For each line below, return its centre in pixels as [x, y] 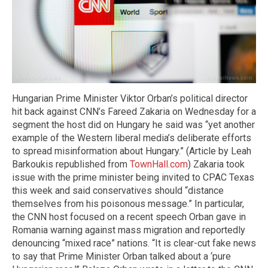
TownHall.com [159, 164]
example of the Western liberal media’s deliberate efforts [132, 138]
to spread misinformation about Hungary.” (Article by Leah [132, 151]
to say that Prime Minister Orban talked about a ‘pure [121, 256]
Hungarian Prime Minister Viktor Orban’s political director [130, 98]
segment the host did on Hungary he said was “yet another [133, 124]
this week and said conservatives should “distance [118, 190]
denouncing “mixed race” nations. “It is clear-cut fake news [134, 243]
